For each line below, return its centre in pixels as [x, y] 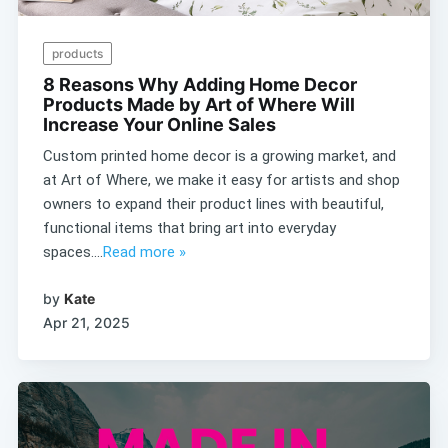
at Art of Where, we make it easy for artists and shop [221, 180]
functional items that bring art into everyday [189, 228]
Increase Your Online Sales [159, 125]
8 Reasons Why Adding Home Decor [199, 85]
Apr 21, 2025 [86, 322]
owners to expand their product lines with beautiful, [213, 204]
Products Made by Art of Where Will [198, 105]
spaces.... [72, 252]
